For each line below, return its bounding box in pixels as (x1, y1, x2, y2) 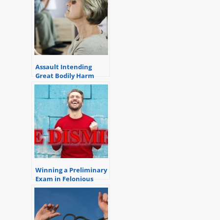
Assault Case (35, 183, 75, 192)
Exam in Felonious (35, 174, 93, 183)
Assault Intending (35, 62, 92, 71)
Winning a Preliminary (35, 165, 107, 174)
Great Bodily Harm (35, 71, 94, 80)
